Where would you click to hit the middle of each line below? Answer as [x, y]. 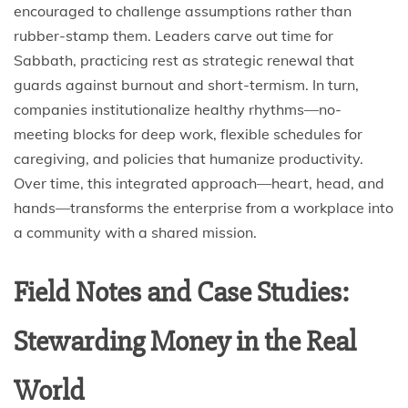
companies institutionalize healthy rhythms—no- [178, 109]
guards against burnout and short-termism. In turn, [186, 85]
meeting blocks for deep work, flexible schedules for [188, 134]
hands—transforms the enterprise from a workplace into [204, 208]
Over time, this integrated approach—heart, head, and [199, 183]
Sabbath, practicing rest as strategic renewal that [184, 60]
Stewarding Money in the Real [185, 341]
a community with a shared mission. [135, 232]
